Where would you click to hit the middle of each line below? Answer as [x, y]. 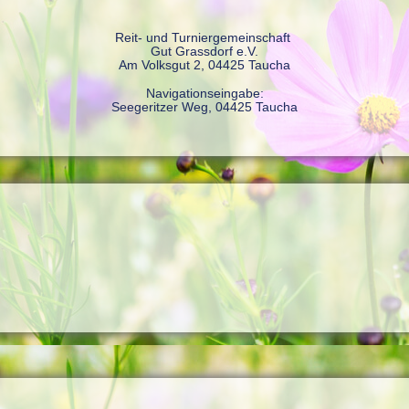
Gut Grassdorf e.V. [204, 51]
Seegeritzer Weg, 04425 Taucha [204, 107]
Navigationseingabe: [204, 93]
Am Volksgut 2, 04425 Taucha [204, 65]
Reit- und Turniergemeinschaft [204, 37]
